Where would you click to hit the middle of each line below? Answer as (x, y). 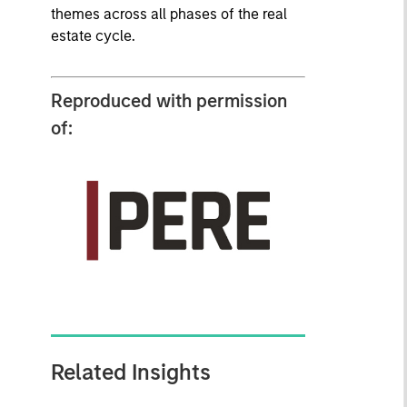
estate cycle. (93, 36)
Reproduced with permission (169, 100)
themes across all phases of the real (169, 14)
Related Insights (130, 372)
